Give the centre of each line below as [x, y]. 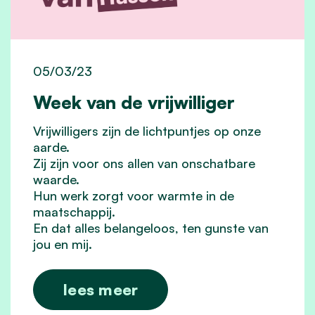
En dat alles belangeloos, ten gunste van [151, 227]
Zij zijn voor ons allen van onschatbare [144, 163]
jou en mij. [63, 244]
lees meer [101, 289]
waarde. [56, 179]
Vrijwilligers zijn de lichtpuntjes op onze [147, 130]
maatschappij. [74, 211]
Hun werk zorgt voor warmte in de [134, 195]
